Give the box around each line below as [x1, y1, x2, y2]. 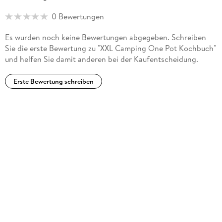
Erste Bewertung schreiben [13, 76, 94, 86]
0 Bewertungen [51, 11, 104, 22]
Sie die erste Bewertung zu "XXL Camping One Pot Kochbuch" [4, 42, 216, 54]
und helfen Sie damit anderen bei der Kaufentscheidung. [4, 53, 198, 64]
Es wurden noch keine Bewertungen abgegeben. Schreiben [4, 31, 206, 43]
